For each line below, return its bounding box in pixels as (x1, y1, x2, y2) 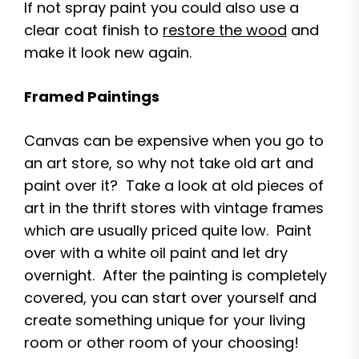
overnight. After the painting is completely (24, 265, 327, 285)
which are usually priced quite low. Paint (24, 220, 312, 240)
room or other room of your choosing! (24, 333, 299, 353)
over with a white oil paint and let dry (24, 243, 288, 263)
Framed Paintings (24, 87, 159, 107)
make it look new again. (24, 42, 192, 63)
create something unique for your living (24, 310, 305, 330)
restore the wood (163, 20, 287, 40)
